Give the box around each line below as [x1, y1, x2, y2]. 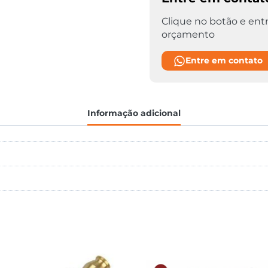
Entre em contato [185, 55, 263, 66]
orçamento [161, 29, 215, 41]
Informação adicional [87, 107, 181, 118]
